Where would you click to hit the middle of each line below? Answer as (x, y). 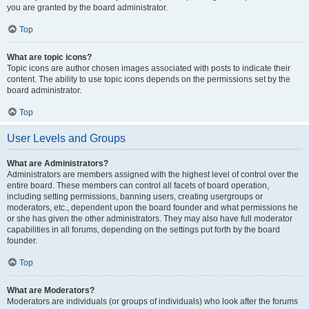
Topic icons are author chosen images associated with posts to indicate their (149, 68)
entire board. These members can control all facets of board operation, (138, 186)
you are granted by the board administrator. (87, 8)
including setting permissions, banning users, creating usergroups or (135, 197)
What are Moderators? (51, 290)
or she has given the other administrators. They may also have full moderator (150, 219)
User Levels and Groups (66, 138)
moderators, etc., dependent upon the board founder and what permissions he (152, 208)
